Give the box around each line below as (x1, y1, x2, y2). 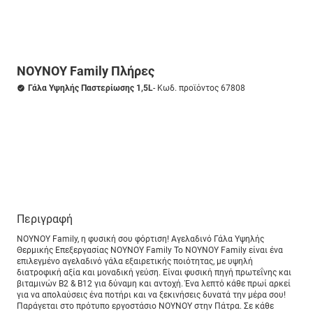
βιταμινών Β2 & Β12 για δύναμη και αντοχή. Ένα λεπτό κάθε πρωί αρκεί (17, 279, 291, 289)
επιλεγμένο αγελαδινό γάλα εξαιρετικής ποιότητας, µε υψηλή (17, 256, 253, 266)
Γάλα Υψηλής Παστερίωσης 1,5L (28, 83, 153, 93)
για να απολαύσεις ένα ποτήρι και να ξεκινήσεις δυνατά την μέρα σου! (17, 290, 286, 300)
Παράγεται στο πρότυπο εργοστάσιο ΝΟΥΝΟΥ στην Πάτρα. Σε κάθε (17, 301, 274, 311)
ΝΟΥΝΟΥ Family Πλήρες (17, 64, 154, 78)
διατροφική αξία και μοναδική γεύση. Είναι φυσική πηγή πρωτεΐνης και (17, 268, 291, 277)
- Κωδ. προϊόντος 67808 (153, 83, 245, 93)
